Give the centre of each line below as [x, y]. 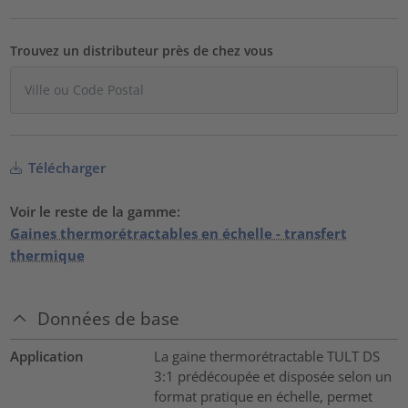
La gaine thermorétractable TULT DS [266, 357]
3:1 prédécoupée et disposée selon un [272, 377]
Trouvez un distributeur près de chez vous [142, 50]
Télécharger [66, 167]
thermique [48, 255]
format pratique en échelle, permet [263, 397]
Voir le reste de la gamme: [96, 211]
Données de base [109, 319]
